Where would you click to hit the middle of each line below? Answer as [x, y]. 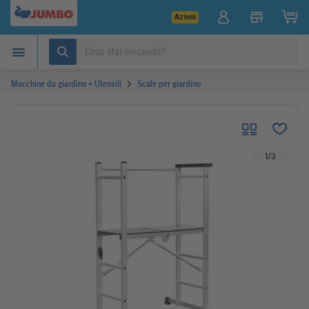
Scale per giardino [169, 84]
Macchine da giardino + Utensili [66, 84]
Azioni [185, 17]
